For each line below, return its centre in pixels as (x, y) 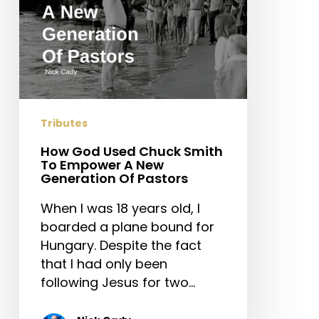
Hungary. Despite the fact (121, 246)
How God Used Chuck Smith (131, 152)
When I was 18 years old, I (120, 209)
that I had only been (104, 264)
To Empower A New (102, 165)
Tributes (64, 124)
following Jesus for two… (117, 283)
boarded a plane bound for (127, 227)
